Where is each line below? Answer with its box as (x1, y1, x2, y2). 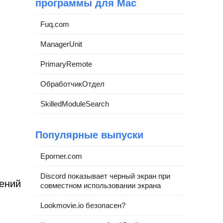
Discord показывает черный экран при (40, 172, 170, 180)
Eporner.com (40, 152, 82, 160)
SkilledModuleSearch (40, 100, 109, 108)
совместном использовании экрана (40, 181, 161, 190)
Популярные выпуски (35, 129, 143, 140)
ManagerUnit (40, 40, 82, 48)
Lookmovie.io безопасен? (40, 201, 125, 210)
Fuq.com (40, 20, 69, 28)
